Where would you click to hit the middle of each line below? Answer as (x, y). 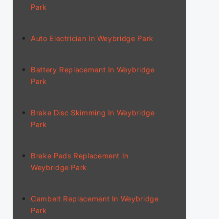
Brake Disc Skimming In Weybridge (93, 112)
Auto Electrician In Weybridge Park (92, 38)
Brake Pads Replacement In (80, 155)
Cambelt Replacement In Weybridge (95, 198)
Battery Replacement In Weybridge (93, 69)
